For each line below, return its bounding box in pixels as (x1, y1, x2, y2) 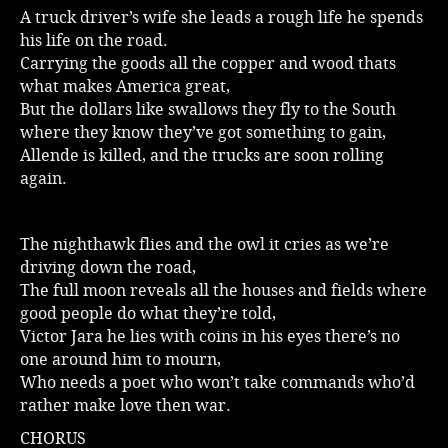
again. (20, 169, 67, 188)
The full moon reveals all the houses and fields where (20, 281, 427, 300)
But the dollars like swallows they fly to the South (20, 100, 396, 119)
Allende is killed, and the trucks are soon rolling (20, 146, 384, 165)
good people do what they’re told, (20, 304, 276, 323)
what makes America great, (20, 77, 230, 96)
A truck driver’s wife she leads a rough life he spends (20, 8, 423, 27)
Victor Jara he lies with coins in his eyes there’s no (20, 327, 400, 346)
